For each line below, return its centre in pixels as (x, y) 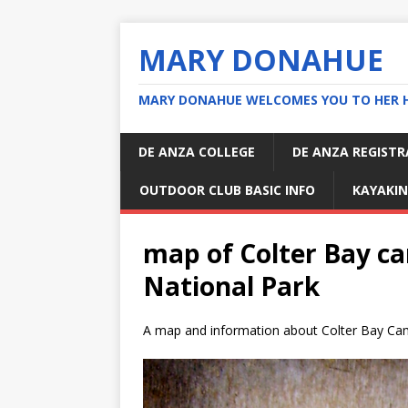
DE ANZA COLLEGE (197, 152)
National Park (231, 286)
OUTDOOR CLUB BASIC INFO (227, 190)
